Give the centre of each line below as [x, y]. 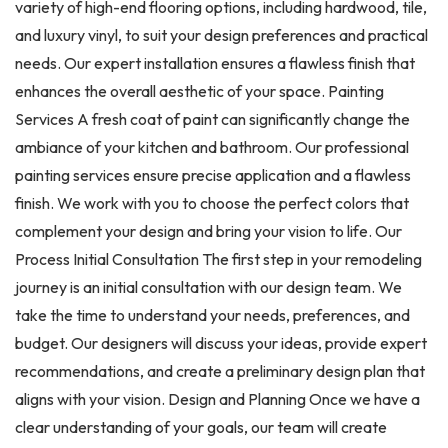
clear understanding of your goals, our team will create [201, 426]
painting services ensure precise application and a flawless [213, 174]
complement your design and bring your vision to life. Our [208, 230]
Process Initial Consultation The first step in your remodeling [218, 258]
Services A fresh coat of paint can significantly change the [212, 118]
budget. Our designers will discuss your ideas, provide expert [221, 342]
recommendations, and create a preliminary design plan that [220, 370]
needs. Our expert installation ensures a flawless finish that [215, 62]
